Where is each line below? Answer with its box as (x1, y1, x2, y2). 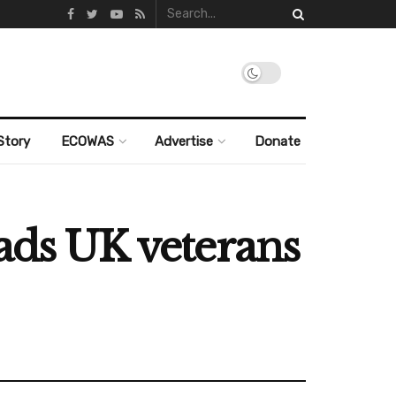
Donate (254, 133, 301, 149)
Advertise (155, 133, 214, 149)
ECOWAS (60, 133, 114, 149)
